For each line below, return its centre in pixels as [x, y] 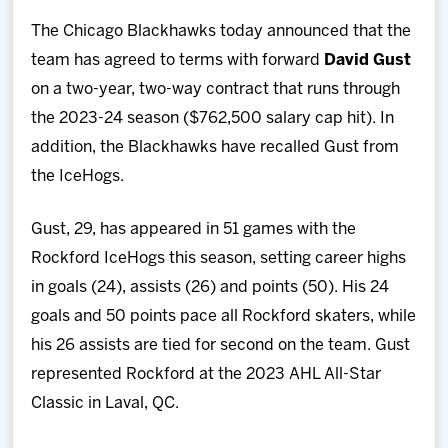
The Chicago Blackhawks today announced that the [221, 31]
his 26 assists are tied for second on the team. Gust [221, 345]
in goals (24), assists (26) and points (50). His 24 [210, 287]
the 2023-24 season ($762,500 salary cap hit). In [213, 118]
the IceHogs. [78, 176]
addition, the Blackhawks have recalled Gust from [215, 147]
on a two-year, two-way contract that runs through [216, 89]
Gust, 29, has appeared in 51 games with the [194, 229]
